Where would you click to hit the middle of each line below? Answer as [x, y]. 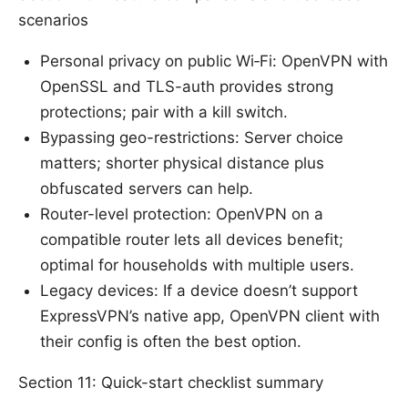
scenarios [53, 20]
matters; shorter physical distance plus [182, 163]
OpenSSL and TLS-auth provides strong [187, 87]
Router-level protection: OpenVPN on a [182, 214]
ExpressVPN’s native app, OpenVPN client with [210, 316]
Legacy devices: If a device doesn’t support [199, 291]
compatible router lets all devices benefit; [192, 240]
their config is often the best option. [171, 342]
